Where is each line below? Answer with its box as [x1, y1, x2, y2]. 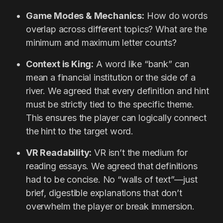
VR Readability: [26, 147, 92, 158]
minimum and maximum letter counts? [26, 37, 177, 48]
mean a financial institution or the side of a [26, 72, 196, 83]
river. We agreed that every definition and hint [26, 86, 209, 97]
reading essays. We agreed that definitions [26, 161, 198, 172]
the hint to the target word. [26, 126, 133, 137]
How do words [144, 10, 208, 21]
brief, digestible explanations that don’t [26, 188, 182, 199]
